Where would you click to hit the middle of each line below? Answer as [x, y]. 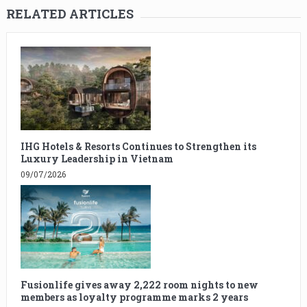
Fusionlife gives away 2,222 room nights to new [139, 285]
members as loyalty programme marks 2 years [134, 297]
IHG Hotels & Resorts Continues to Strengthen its [138, 147]
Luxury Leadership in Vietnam [97, 159]
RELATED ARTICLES [70, 14]
